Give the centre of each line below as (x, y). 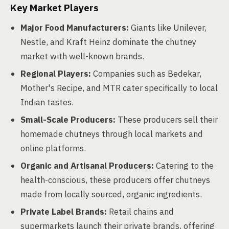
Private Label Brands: (64, 212)
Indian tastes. (47, 102)
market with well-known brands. (82, 56)
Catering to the (184, 166)
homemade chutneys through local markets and (112, 134)
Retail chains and (140, 212)
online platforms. (53, 148)
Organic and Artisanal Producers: (87, 166)
